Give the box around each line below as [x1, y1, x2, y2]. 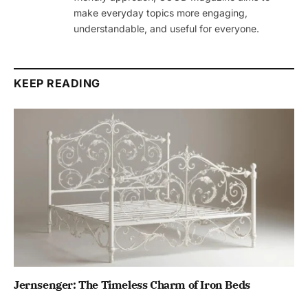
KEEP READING [14, 76, 100, 91]
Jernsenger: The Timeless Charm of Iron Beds [14, 277, 250, 291]
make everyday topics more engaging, [74, 7, 247, 19]
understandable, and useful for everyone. [74, 23, 259, 35]
